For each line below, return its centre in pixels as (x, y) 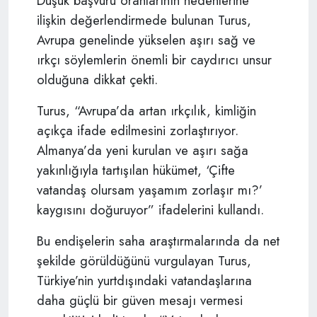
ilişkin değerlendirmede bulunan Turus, (144, 20)
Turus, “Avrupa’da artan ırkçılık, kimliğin (146, 110)
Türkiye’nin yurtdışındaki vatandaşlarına (144, 280)
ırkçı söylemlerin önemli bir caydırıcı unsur (154, 59)
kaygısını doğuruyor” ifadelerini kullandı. (150, 209)
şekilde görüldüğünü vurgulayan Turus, (144, 260)
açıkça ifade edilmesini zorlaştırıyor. (138, 130)
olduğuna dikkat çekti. (97, 79)
